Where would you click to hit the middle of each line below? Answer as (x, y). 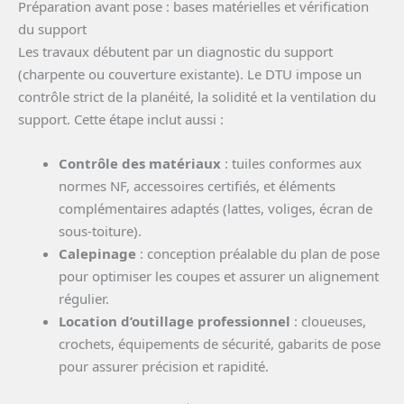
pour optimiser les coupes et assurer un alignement (219, 275)
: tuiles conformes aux (291, 163)
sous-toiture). (100, 230)
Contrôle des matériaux (140, 163)
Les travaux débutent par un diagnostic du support (175, 51)
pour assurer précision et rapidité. (164, 366)
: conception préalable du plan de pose (258, 253)
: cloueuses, (328, 321)
